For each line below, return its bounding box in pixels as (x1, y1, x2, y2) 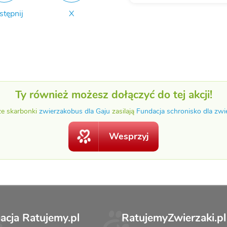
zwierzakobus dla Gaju (39, 105, 110, 116)
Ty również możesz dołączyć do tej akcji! (15, 87, 212, 102)
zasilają (110, 105, 136, 116)
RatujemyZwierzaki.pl (122, 210, 226, 225)
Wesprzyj (109, 130, 149, 142)
